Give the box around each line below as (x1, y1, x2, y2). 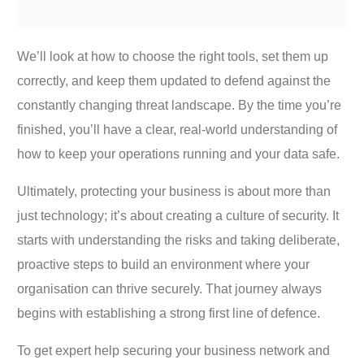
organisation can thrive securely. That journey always (17, 281, 323, 296)
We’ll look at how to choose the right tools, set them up (17, 49, 329, 63)
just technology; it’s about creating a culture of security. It (17, 208, 340, 223)
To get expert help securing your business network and (17, 343, 331, 357)
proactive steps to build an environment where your (17, 257, 310, 271)
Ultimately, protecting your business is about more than (17, 184, 331, 198)
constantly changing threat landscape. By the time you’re (17, 97, 342, 112)
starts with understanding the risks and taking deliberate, (17, 232, 340, 247)
